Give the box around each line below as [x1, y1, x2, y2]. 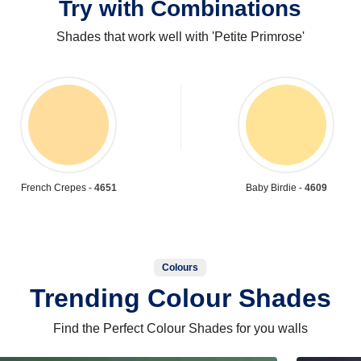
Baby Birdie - [245, 181, 305, 193]
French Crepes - [20, 181, 94, 193]
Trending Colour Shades [29, 283, 331, 313]
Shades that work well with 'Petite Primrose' [56, 29, 305, 44]
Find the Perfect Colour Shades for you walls [52, 321, 308, 335]
